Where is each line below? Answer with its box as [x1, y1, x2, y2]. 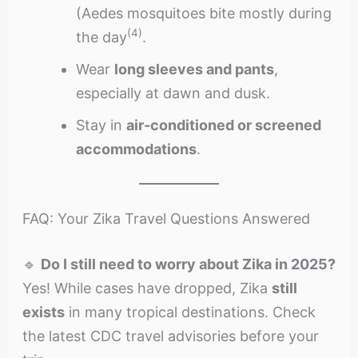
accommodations [75, 140, 197, 157]
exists [22, 304, 65, 321]
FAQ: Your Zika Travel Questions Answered [22, 210, 310, 228]
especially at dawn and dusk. [75, 84, 270, 101]
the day [75, 28, 127, 46]
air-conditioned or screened [125, 116, 321, 133]
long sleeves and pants [113, 60, 274, 78]
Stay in [75, 116, 126, 133]
